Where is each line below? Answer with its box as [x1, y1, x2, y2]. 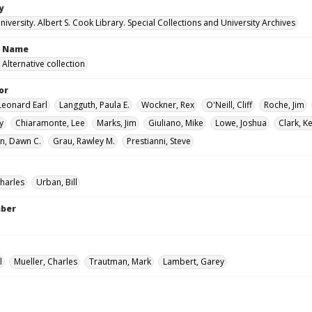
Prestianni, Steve [127, 135, 191, 147]
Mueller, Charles [14, 256, 77, 267]
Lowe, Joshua [215, 117, 267, 129]
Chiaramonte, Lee [15, 117, 85, 129]
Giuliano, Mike [148, 117, 203, 129]
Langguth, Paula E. [59, 99, 130, 111]
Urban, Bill [36, 176, 77, 188]
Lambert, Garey [163, 256, 224, 267]
